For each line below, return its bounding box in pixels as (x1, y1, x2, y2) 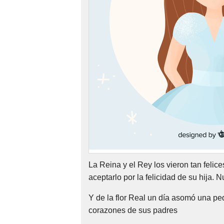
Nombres (8, 11, 40, 19)
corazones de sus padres (88, 206, 177, 214)
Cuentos (8, 43, 38, 52)
